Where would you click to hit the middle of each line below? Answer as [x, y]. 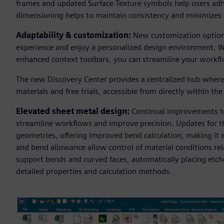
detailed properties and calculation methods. [94, 171]
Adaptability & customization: [74, 35]
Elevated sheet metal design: [74, 111]
